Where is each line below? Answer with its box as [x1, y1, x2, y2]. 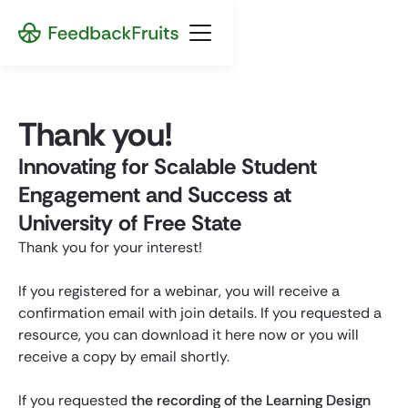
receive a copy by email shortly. [18, 347, 229, 366]
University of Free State [18, 209, 241, 237]
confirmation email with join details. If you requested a [18, 303, 382, 322]
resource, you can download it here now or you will [18, 325, 359, 344]
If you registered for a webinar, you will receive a [18, 281, 340, 301]
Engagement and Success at [18, 180, 291, 209]
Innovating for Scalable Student [18, 152, 317, 180]
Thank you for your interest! [18, 238, 202, 257]
